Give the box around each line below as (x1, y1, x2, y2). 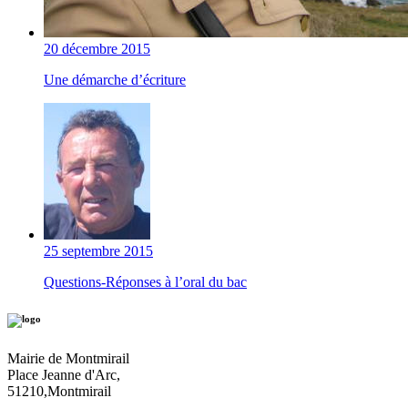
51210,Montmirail (7, 383, 111, 400)
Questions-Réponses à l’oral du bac (44, 274, 247, 291)
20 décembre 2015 (44, 41, 150, 57)
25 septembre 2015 (44, 243, 153, 260)
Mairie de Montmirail (7, 351, 129, 367)
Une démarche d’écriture (44, 72, 186, 88)
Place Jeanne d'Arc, (7, 367, 120, 383)
